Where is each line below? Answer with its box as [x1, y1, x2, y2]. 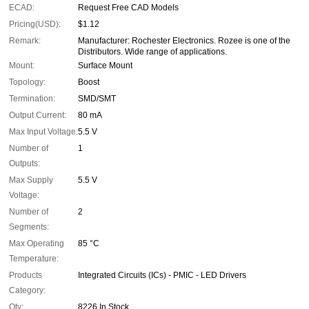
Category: [9, 286, 46, 296]
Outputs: [9, 159, 40, 169]
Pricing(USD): [9, 19, 61, 30]
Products [9, 270, 42, 281]
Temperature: [9, 254, 59, 264]
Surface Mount [78, 61, 132, 71]
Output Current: [9, 110, 66, 121]
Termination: [9, 94, 55, 104]
